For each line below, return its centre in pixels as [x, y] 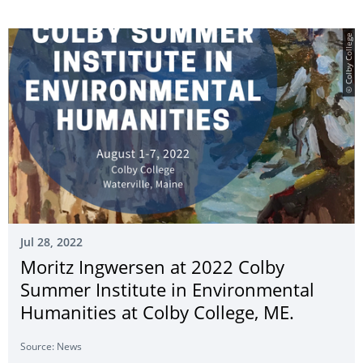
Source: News [51, 348]
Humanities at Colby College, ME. [157, 314]
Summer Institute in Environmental [167, 292]
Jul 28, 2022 [51, 243]
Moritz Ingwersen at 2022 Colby [152, 269]
